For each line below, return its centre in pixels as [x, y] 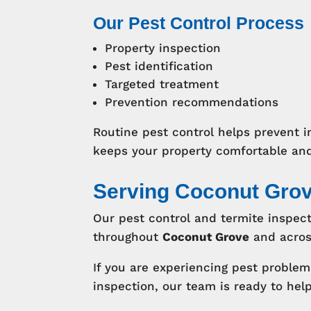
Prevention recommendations [192, 102]
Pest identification [159, 66]
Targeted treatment [162, 84]
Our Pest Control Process [199, 23]
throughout [128, 236]
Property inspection [163, 48]
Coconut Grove [206, 236]
